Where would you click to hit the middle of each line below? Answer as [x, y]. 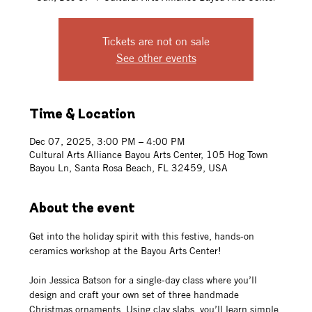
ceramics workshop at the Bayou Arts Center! [126, 250]
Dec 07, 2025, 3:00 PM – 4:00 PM [108, 141]
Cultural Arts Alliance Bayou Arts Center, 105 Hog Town [149, 154]
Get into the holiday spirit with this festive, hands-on [143, 236]
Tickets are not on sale [156, 41]
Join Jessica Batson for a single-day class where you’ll [145, 280]
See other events [156, 57]
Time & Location [83, 115]
